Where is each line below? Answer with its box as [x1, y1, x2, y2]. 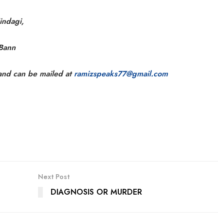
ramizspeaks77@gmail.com [74, 68, 168, 80]
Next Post [37, 172, 70, 182]
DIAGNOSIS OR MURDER [50, 186, 142, 198]
